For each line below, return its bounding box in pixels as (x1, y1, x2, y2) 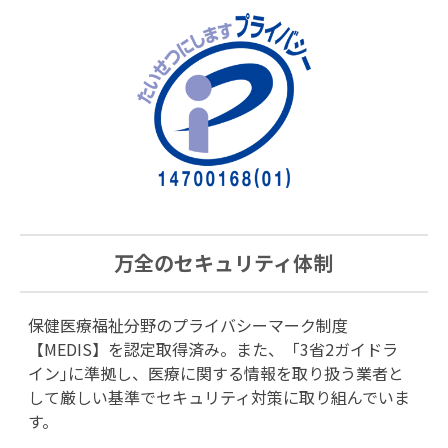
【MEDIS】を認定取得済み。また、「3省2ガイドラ (27, 336, 398, 361)
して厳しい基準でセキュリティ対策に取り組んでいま (27, 384, 410, 409)
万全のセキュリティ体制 (114, 248, 334, 278)
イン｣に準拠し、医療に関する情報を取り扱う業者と (27, 360, 404, 385)
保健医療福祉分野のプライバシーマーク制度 (27, 312, 348, 337)
